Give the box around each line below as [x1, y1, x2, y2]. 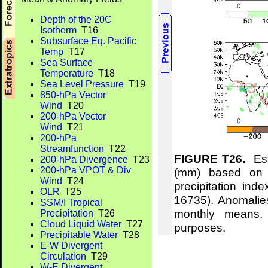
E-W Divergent [40, 240, 102, 251]
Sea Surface [40, 57, 93, 68]
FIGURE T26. [174, 151, 245, 165]
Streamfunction [40, 144, 104, 154]
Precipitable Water [40, 230, 118, 240]
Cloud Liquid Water [40, 219, 121, 229]
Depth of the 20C [40, 14, 112, 25]
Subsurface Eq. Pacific [40, 36, 136, 46]
